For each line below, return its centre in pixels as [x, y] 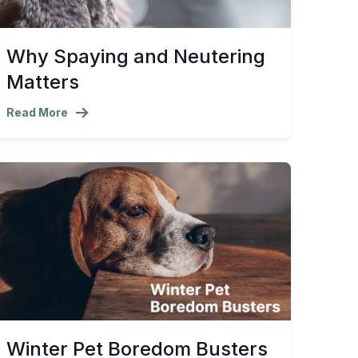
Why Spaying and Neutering [136, 56]
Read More [37, 112]
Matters [43, 82]
